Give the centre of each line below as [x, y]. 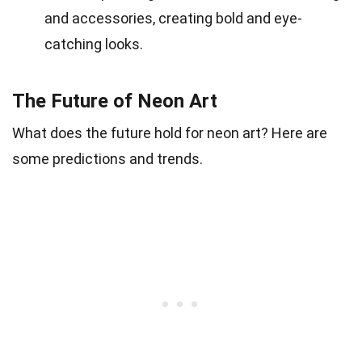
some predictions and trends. [107, 158]
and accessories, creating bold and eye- [173, 18]
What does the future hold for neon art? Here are [170, 133]
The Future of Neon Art [115, 101]
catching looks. [94, 44]
